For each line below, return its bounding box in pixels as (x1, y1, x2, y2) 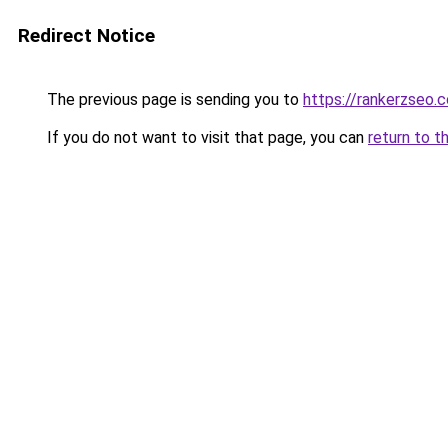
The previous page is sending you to (43, 90, 303, 109)
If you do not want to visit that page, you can (43, 128, 368, 147)
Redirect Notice (18, 24, 155, 47)
